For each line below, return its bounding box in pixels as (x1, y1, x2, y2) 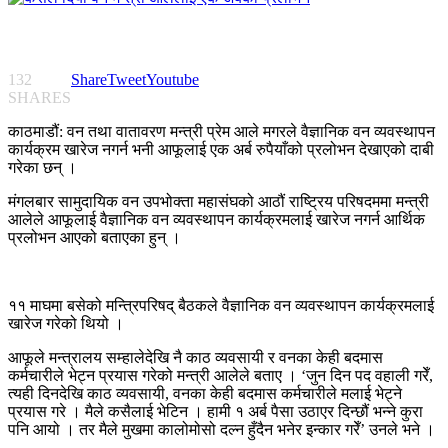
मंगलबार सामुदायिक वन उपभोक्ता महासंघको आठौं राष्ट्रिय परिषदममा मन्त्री (8, 193, 429, 211)
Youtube (146, 71, 199, 89)
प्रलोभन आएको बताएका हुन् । (8, 229, 181, 247)
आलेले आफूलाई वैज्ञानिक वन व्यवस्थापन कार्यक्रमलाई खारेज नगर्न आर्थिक (8, 211, 425, 229)
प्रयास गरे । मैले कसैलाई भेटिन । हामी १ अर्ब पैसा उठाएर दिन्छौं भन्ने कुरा (8, 403, 423, 421)
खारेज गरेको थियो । (8, 315, 124, 333)
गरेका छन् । (8, 159, 77, 177)
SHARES (8, 89, 71, 107)
